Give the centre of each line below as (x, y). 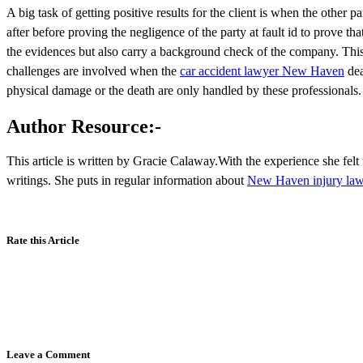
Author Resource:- (84, 126)
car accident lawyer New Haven (262, 70)
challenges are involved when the (93, 70)
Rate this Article (43, 241)
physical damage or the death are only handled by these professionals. (184, 90)
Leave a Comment (48, 355)
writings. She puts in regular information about (127, 181)
